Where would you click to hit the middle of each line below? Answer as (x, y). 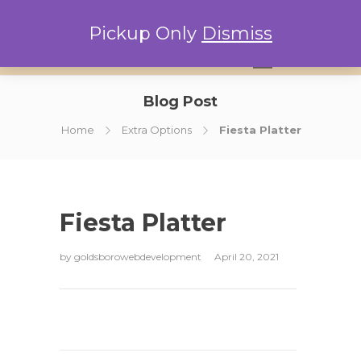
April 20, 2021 (247, 257)
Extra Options (157, 130)
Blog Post (180, 102)
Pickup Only (145, 33)
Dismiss (237, 33)
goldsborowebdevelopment (139, 257)
